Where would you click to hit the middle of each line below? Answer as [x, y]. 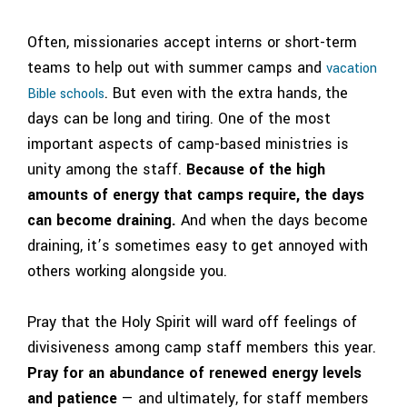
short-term [321, 42]
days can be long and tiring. [123, 118]
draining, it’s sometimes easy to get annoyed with [198, 245]
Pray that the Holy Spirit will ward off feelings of [192, 323]
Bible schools [66, 94]
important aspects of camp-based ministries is [188, 144]
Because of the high [256, 169]
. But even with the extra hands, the [226, 93]
